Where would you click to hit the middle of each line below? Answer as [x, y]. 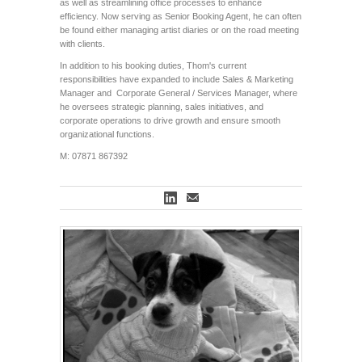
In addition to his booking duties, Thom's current [153, 66]
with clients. [82, 44]
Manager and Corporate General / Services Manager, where [179, 93]
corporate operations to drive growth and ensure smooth [170, 121]
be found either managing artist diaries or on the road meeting [179, 30]
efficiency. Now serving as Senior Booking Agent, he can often [181, 17]
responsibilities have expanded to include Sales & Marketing [177, 80]
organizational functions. [107, 135]
